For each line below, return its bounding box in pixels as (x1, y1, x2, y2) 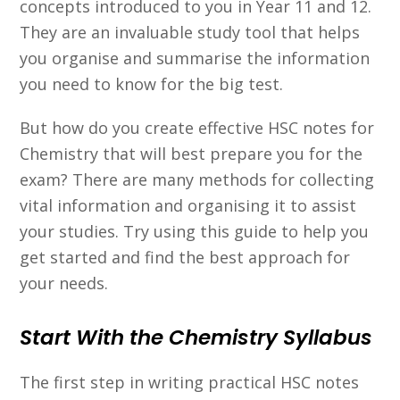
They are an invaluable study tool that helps (20, 21, 361, 43)
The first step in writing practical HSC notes (20, 371, 360, 393)
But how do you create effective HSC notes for (20, 116, 375, 138)
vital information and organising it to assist (20, 194, 357, 216)
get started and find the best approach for (20, 246, 351, 268)
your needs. (20, 271, 109, 294)
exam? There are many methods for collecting (20, 168, 375, 190)
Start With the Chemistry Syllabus (20, 322, 373, 352)
